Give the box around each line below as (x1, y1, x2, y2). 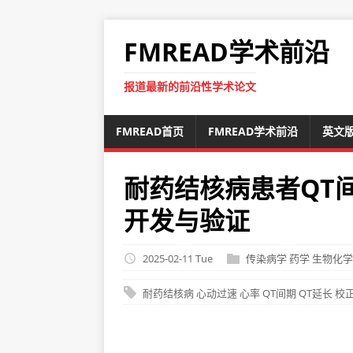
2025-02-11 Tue (143, 251, 215, 266)
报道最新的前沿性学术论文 (124, 79, 256, 94)
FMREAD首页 (116, 124, 184, 139)
